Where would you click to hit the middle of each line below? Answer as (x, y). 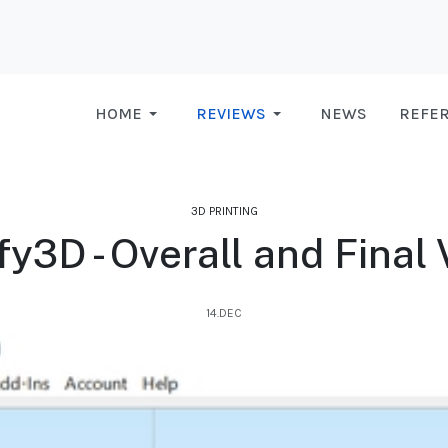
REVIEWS (230, 114)
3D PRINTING (224, 211)
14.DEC (224, 313)
